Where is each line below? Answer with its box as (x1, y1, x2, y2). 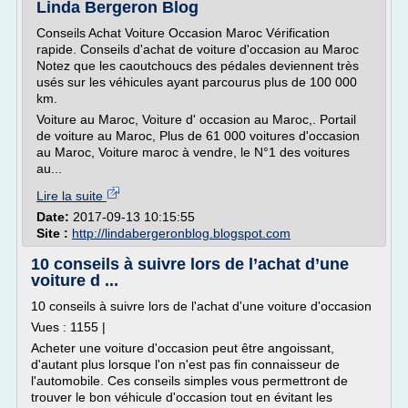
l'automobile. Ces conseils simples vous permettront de (31, 373, 348, 388)
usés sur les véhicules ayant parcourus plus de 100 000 (36, 75, 357, 89)
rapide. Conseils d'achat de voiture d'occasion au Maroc (36, 42, 359, 56)
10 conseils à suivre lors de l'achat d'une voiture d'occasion (31, 299, 372, 313)
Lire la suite (36, 189, 107, 203)
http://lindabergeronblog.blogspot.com (72, 226, 291, 240)
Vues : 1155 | (31, 320, 106, 334)
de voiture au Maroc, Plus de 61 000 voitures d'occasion (36, 128, 360, 143)
